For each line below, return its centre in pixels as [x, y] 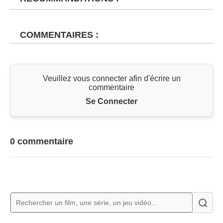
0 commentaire [42, 142]
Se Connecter [111, 102]
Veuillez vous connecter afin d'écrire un [111, 79]
